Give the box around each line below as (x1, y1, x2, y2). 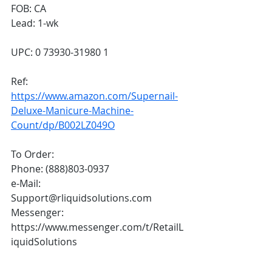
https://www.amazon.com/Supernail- (11, 89, 178, 103)
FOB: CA (11, 2, 46, 16)
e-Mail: (11, 177, 43, 191)
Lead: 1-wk (11, 16, 58, 30)
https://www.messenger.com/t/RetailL (11, 220, 183, 234)
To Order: (11, 148, 54, 161)
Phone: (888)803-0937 (11, 162, 109, 176)
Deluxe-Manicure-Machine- (11, 104, 134, 118)
